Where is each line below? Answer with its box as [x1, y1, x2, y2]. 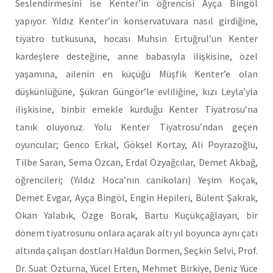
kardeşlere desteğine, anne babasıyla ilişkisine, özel [15, 49, 258, 62]
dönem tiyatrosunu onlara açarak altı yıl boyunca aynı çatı [15, 226, 258, 239]
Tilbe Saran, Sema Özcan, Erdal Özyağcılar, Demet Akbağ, [15, 155, 258, 168]
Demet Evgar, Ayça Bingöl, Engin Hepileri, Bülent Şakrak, [15, 191, 258, 204]
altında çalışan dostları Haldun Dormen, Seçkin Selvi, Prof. [15, 244, 258, 257]
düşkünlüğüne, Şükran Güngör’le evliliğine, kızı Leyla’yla [15, 85, 258, 97]
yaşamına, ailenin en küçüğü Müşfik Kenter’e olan [15, 67, 258, 80]
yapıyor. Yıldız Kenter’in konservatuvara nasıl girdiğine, [15, 14, 258, 27]
